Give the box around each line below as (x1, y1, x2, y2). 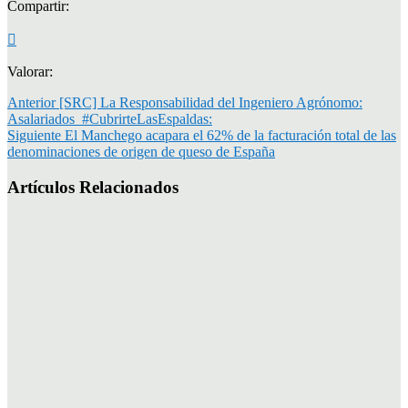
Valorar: (7, 63, 53, 79)
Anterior (7, 94, 56, 110)
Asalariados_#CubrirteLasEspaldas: (7, 110, 212, 127)
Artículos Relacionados (7, 177, 178, 197)
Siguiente (7, 127, 61, 143)
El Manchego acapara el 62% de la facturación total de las (65, 127, 396, 143)
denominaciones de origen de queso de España (7, 143, 275, 159)
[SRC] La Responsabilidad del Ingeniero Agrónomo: (59, 94, 362, 110)
